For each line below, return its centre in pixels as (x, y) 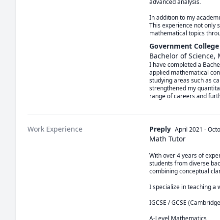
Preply (160, 129)
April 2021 (189, 129)
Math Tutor (167, 139)
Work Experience (55, 129)
